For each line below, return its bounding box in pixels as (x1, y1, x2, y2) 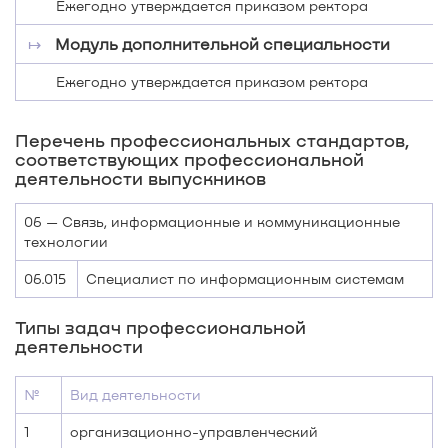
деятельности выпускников (15, 167, 266, 189)
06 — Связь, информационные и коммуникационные (24, 213, 400, 230)
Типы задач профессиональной (15, 316, 306, 338)
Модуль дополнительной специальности (55, 34, 390, 53)
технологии (24, 233, 108, 250)
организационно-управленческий (70, 423, 318, 440)
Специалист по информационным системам (86, 270, 404, 287)
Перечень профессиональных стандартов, (15, 129, 410, 151)
